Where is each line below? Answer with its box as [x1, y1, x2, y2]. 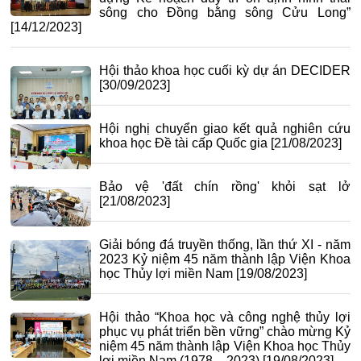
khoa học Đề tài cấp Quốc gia [99, 135, 268, 150]
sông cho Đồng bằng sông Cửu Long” [99, 5, 351, 19]
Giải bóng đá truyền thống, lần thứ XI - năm [99, 237, 351, 251]
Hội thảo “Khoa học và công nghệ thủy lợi [99, 309, 351, 324]
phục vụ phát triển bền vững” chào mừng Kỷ [99, 324, 351, 338]
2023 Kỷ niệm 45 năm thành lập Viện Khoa [99, 251, 351, 266]
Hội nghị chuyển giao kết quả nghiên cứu [99, 121, 351, 135]
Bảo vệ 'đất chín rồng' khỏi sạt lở [99, 179, 351, 193]
